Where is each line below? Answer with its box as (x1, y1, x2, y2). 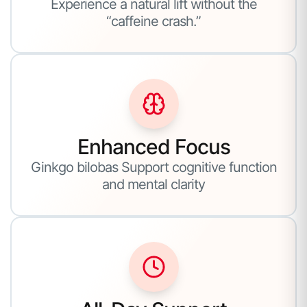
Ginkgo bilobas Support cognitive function (30, 158, 277, 175)
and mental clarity (102, 175, 205, 193)
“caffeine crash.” (106, 12, 201, 29)
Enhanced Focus (77, 134, 230, 159)
